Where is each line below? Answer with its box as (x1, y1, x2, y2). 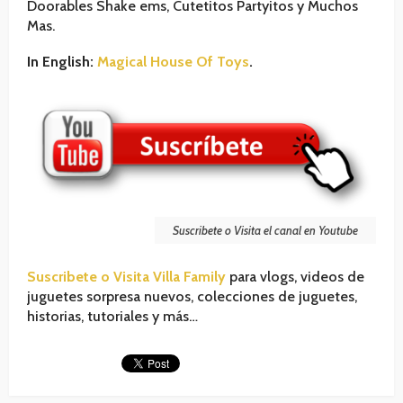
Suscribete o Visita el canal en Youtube (173, 222, 358, 237)
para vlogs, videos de (229, 267, 364, 285)
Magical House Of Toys (97, 52, 249, 70)
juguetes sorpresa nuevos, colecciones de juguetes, (27, 287, 357, 305)
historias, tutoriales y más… (27, 307, 198, 325)
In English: (27, 52, 97, 70)
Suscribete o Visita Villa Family (27, 267, 226, 285)
